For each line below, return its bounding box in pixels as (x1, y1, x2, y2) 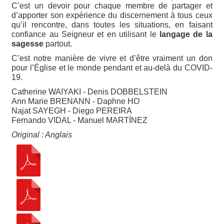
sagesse (11, 39, 44, 48)
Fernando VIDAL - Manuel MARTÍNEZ (11, 115, 148, 124)
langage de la (159, 29, 212, 38)
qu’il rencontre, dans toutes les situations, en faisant (11, 20, 212, 29)
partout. (43, 39, 72, 48)
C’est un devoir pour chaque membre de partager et (11, 1, 212, 10)
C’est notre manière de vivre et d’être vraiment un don (11, 53, 212, 62)
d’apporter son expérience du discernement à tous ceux (11, 10, 212, 19)
